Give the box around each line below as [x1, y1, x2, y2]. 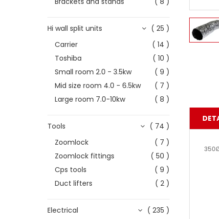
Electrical [47, 205, 78, 215]
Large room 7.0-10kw [55, 94, 125, 104]
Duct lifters [55, 178, 92, 188]
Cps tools [55, 165, 87, 175]
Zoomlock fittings [55, 151, 114, 161]
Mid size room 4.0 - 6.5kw [55, 81, 141, 90]
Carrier [55, 40, 78, 49]
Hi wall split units [47, 23, 102, 33]
